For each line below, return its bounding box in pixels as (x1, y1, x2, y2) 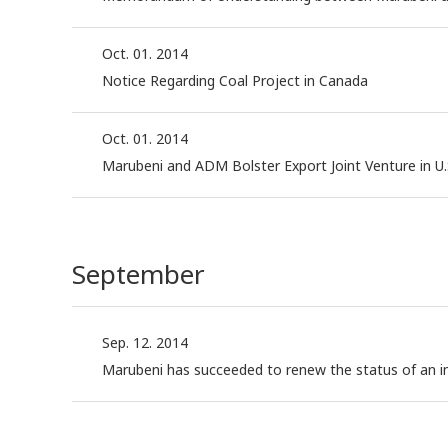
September (72, 256, 205, 293)
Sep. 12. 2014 (102, 333, 188, 353)
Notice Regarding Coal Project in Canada (102, 71, 368, 91)
